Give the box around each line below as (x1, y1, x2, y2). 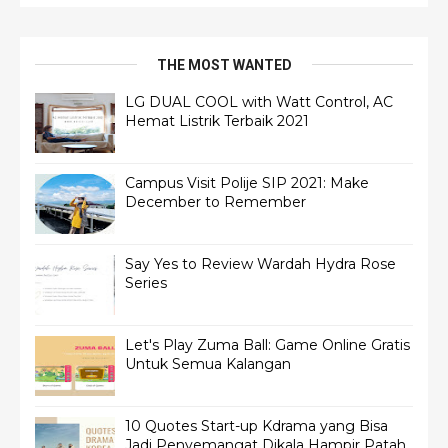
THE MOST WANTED (156, 56, 292, 73)
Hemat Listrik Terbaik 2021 (125, 111, 309, 130)
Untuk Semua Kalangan (125, 354, 291, 373)
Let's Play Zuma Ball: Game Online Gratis (125, 335, 410, 354)
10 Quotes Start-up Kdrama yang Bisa (125, 416, 388, 435)
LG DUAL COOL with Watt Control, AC (125, 92, 393, 111)
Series (125, 273, 167, 292)
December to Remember (125, 192, 306, 211)
